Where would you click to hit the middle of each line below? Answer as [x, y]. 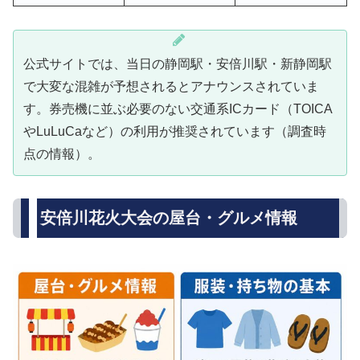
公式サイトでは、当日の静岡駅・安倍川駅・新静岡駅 [178, 63]
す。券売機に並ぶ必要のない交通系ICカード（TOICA [178, 108]
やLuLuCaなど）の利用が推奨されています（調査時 [175, 131]
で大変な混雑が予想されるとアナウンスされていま [171, 86]
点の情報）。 [62, 153]
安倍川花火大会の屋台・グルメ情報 [169, 218]
